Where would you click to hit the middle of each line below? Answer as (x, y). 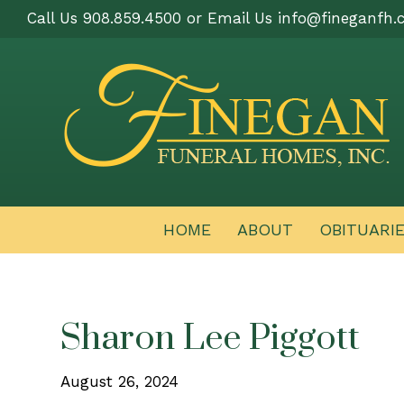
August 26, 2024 (120, 381)
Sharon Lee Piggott (211, 339)
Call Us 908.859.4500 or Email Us (152, 18)
